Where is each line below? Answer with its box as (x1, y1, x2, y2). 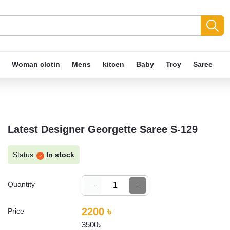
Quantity (8, 180, 35, 188)
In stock (44, 150, 74, 159)
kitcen (103, 60, 124, 68)
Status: (13, 150, 35, 159)
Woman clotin (12, 60, 60, 68)
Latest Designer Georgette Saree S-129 (8, 124, 198, 135)
